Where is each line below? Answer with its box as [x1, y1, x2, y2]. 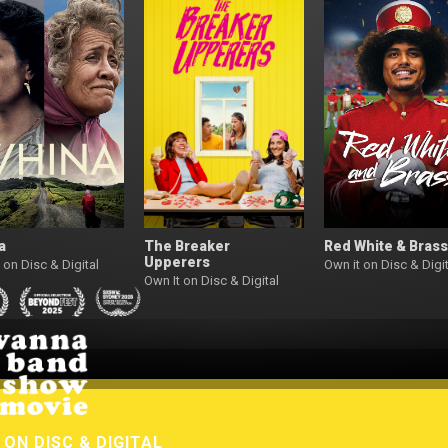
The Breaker [144, 238, 230, 254]
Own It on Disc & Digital [144, 273, 279, 288]
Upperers [144, 254, 210, 270]
